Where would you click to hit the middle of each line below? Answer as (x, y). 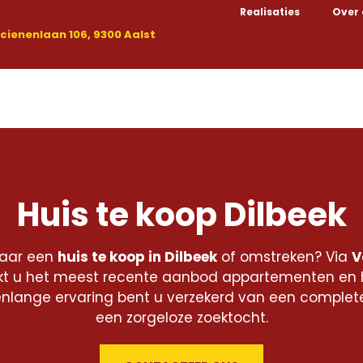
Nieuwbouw (192, 102)
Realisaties (270, 12)
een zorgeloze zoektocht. (181, 318)
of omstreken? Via (284, 257)
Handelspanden (300, 102)
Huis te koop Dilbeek (181, 215)
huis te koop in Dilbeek (137, 257)
